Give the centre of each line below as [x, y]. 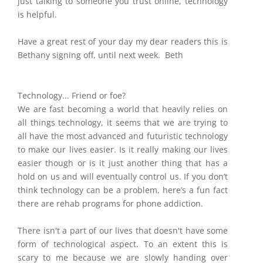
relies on [210, 109]
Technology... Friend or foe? [73, 95]
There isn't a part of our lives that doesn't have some [123, 230]
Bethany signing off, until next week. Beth [100, 55]
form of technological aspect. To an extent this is [123, 244]
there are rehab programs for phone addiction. [110, 203]
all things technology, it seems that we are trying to [123, 122]
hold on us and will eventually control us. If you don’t [123, 176]
